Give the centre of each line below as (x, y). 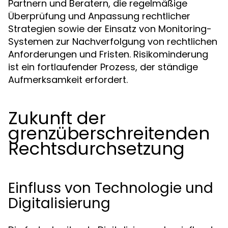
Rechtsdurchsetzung (96, 149)
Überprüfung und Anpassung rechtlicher (99, 16)
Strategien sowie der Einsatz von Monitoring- (110, 29)
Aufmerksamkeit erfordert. (68, 80)
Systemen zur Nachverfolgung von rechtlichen (113, 41)
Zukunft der (57, 118)
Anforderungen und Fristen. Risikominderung (108, 54)
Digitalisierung (59, 203)
